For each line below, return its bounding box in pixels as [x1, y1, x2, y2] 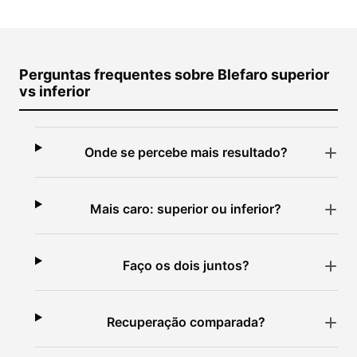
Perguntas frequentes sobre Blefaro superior [19, 66, 329, 83]
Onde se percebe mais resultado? [84, 144, 288, 160]
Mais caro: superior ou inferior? [90, 201, 282, 217]
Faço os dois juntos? [122, 257, 249, 273]
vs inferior [19, 83, 90, 100]
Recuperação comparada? [106, 314, 265, 330]
